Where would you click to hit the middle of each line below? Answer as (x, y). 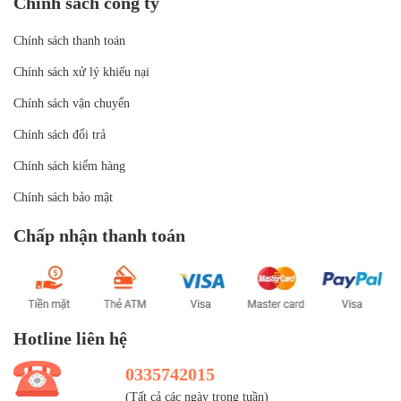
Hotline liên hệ (70, 338)
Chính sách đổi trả (60, 135)
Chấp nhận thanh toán (99, 236)
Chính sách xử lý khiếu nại (81, 73)
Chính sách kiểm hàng (69, 166)
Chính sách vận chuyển (72, 104)
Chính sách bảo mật (63, 198)
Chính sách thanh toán (69, 41)
